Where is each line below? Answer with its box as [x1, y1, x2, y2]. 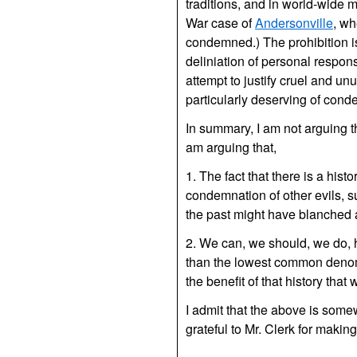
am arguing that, [186, 138, 277, 156]
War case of [186, 14, 255, 32]
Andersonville [255, 14, 333, 32]
